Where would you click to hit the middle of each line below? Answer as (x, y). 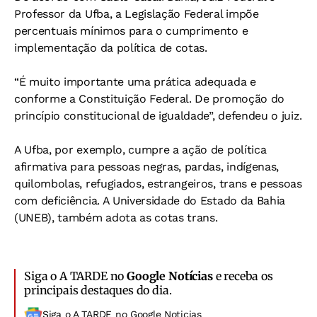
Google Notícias (170, 276)
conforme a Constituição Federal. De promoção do (149, 99)
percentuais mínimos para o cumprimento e (131, 31)
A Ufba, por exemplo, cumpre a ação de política (140, 150)
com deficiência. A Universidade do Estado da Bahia (150, 201)
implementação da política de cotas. (111, 48)
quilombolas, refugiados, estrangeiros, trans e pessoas (158, 184)
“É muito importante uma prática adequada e (135, 82)
